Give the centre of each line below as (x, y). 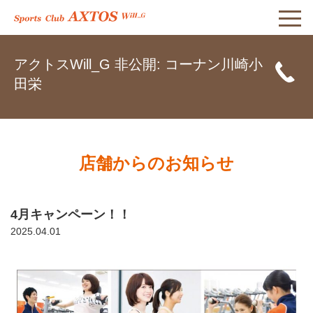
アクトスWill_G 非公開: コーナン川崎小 (138, 64)
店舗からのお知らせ (156, 163)
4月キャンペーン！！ (71, 215)
